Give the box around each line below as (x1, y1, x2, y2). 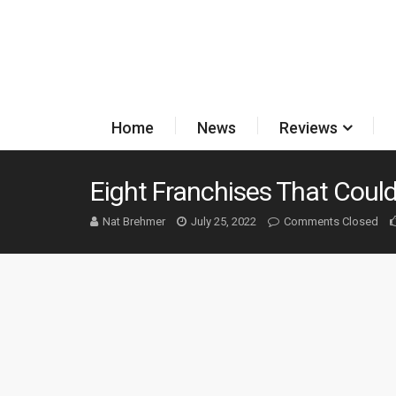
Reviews (278, 118, 338, 137)
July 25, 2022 (191, 215, 256, 228)
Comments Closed (284, 215, 378, 228)
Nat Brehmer (103, 215, 165, 228)
